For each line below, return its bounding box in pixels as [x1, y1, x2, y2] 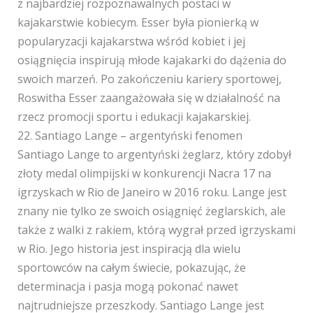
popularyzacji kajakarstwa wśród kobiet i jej [17, 34, 245, 49]
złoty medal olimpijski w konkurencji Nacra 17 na [17, 166, 271, 181]
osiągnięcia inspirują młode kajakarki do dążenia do [17, 52, 286, 68]
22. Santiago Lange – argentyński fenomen [17, 128, 242, 143]
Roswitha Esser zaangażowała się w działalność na [17, 90, 280, 105]
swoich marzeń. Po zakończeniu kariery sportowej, [17, 71, 282, 87]
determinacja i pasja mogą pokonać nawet [17, 279, 238, 294]
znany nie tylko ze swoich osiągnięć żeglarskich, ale [17, 203, 286, 219]
